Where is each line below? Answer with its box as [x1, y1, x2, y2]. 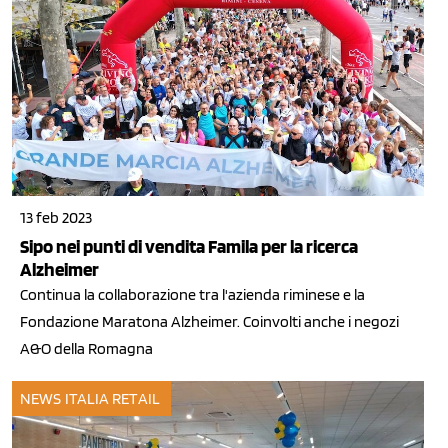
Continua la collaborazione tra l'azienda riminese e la [20, 285, 365, 304]
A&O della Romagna [20, 339, 153, 358]
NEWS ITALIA [20, 389, 110, 409]
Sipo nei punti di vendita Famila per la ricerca [20, 235, 358, 258]
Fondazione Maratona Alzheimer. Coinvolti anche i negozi [20, 312, 399, 331]
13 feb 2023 [20, 208, 92, 227]
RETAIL [112, 389, 160, 409]
